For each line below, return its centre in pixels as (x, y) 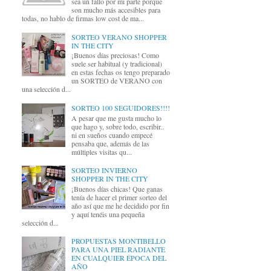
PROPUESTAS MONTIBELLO (118, 241)
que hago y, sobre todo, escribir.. (117, 126)
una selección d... (46, 89)
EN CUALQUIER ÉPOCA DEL (119, 258)
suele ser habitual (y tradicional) (116, 64)
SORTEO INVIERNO (104, 170)
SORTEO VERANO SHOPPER (119, 37)
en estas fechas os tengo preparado (120, 72)
